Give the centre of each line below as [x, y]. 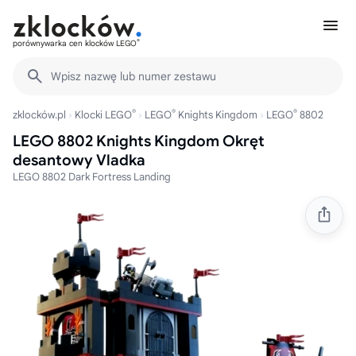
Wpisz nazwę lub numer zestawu [133, 76]
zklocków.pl [39, 115]
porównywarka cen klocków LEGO [75, 43]
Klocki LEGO [103, 115]
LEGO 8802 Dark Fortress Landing [92, 177]
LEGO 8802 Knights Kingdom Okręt [139, 141]
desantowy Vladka [79, 160]
